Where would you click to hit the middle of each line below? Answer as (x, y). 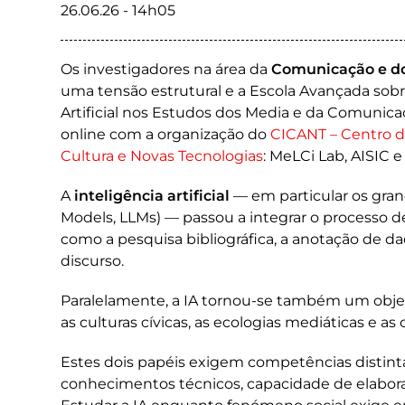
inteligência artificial (152, 196)
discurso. (92, 261)
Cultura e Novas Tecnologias (162, 156)
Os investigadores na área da (166, 69)
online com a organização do (165, 134)
